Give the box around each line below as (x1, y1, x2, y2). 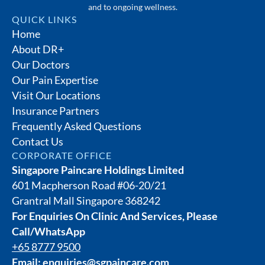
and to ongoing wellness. (88, 2, 177, 12)
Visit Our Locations (12, 89, 101, 102)
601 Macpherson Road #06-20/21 (12, 179, 166, 192)
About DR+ (12, 43, 64, 56)
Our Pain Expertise (12, 73, 98, 87)
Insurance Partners (12, 104, 99, 118)
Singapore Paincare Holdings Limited (12, 163, 184, 177)
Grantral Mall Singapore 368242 (12, 194, 160, 208)
